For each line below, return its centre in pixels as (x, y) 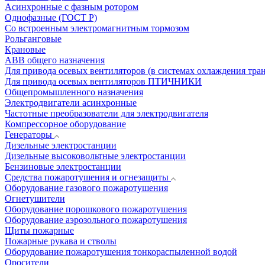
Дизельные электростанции (61, 145)
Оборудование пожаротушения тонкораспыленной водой (121, 252)
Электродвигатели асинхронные (71, 103)
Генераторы (28, 135)
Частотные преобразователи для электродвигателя (106, 113)
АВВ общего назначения (55, 60)
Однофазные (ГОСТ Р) (51, 17)
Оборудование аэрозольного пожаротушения (96, 220)
